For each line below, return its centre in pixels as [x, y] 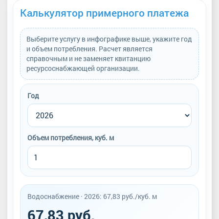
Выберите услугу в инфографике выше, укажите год [109, 39]
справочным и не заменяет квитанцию [88, 58]
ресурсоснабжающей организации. [83, 68]
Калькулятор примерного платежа [104, 13]
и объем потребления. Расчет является [89, 49]
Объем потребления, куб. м [71, 137]
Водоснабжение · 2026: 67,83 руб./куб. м [92, 196]
